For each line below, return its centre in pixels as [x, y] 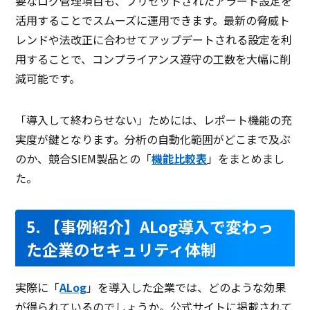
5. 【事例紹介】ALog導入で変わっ [150, 227]
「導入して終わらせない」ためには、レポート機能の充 [154, 120]
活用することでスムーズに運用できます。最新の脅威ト [153, 20]
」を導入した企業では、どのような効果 [186, 288]
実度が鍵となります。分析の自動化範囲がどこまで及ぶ [153, 139]
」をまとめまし [246, 159]
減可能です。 [48, 79]
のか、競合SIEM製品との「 [84, 159]
